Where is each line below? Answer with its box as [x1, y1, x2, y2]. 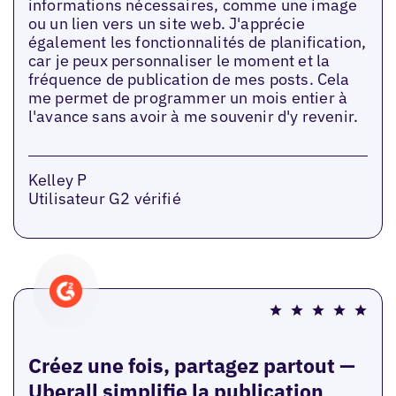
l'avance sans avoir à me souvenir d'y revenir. [27, 106, 359, 126]
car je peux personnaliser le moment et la [27, 50, 331, 71]
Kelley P [27, 169, 88, 190]
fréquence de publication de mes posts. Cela [27, 69, 350, 89]
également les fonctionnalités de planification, [27, 32, 367, 52]
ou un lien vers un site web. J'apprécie [27, 13, 305, 34]
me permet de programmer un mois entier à [27, 88, 348, 108]
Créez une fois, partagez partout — [27, 351, 355, 378]
